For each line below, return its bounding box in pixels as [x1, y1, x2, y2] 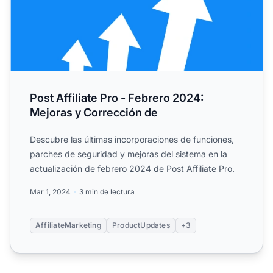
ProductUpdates [112, 220, 170, 230]
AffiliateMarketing [35, 220, 101, 230]
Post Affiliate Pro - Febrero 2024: [30, 91, 204, 104]
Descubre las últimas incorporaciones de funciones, [30, 133, 234, 144]
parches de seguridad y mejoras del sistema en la [30, 148, 227, 159]
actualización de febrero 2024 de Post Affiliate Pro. [30, 163, 235, 174]
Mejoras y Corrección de [30, 105, 158, 119]
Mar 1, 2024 [30, 186, 71, 196]
